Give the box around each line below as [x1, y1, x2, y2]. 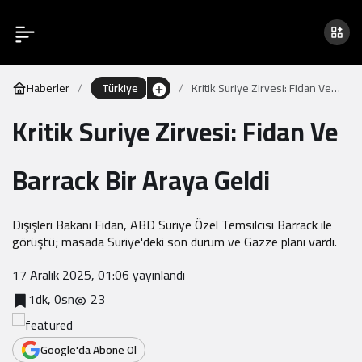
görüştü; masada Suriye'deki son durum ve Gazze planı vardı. [12, 229, 337, 254]
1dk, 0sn [28, 287, 74, 311]
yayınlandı [129, 263, 185, 287]
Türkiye [101, 78, 138, 99]
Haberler [27, 78, 69, 99]
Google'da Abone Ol [40, 339, 137, 360]
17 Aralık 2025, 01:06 [12, 263, 129, 287]
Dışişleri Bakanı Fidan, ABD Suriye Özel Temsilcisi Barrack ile [12, 213, 332, 237]
